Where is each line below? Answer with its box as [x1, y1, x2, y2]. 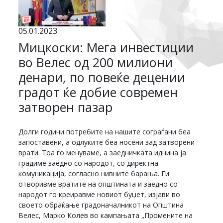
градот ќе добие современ [18, 84, 178, 101]
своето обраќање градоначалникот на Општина [18, 200, 184, 210]
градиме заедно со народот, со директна [18, 158, 159, 168]
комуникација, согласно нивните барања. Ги [18, 169, 170, 179]
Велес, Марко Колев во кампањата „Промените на [18, 211, 193, 221]
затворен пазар [18, 99, 113, 116]
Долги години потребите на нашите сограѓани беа [18, 127, 191, 137]
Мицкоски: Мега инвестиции [18, 39, 194, 56]
